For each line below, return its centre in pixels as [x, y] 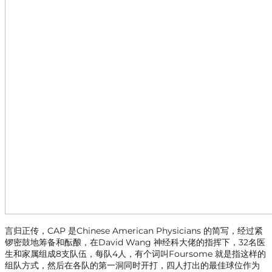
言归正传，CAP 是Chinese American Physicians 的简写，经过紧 [134, 231]
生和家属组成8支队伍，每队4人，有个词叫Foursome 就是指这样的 [135, 254]
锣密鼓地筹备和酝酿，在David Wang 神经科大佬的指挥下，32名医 [135, 243]
